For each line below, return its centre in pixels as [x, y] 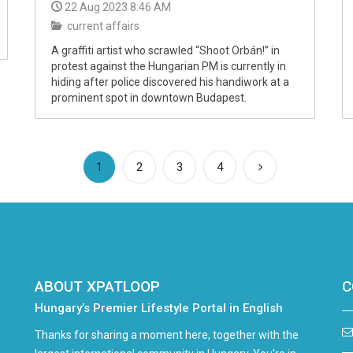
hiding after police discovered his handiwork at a [170, 82]
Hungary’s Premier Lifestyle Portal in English [159, 308]
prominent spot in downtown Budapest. [149, 97]
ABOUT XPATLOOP [97, 286]
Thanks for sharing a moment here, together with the [167, 334]
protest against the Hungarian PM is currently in [169, 66]
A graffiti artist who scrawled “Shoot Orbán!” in [165, 50]
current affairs [102, 26]
